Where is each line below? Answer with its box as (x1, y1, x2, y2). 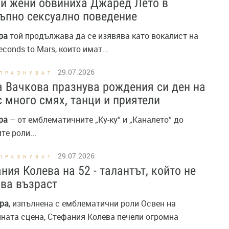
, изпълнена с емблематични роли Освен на (9, 198, 176, 209)
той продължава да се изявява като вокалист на (8, 30, 198, 41)
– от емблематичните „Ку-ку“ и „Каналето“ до (8, 114, 184, 125)
